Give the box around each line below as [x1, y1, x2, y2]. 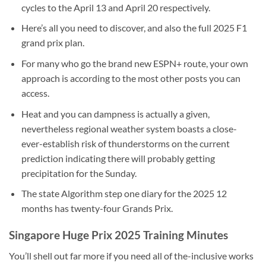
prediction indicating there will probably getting [21, 152, 215, 164]
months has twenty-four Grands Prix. [21, 202, 173, 214]
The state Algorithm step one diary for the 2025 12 [21, 188, 227, 199]
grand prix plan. [21, 37, 84, 49]
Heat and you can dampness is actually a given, [21, 107, 210, 119]
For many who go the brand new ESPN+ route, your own [21, 57, 248, 69]
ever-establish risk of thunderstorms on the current [21, 137, 230, 149]
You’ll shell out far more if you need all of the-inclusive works [9, 249, 254, 261]
